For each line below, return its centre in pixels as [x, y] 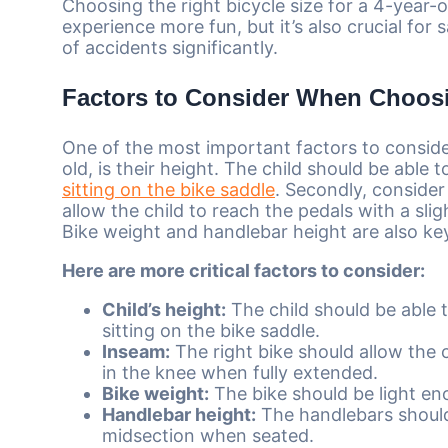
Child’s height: [164, 309]
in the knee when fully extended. [240, 372]
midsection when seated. [208, 435]
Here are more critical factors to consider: [243, 270]
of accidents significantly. [170, 47]
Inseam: [136, 351]
